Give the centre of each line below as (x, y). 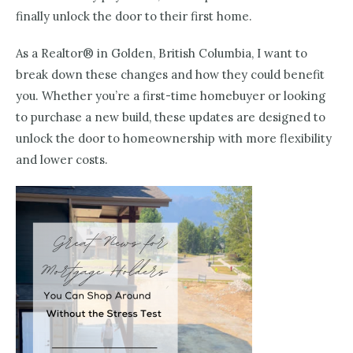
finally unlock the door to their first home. (134, 17)
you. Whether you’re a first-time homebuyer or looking (171, 96)
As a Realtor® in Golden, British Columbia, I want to (162, 54)
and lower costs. (62, 160)
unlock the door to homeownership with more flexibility (174, 139)
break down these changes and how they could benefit (170, 75)
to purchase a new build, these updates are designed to (171, 117)
